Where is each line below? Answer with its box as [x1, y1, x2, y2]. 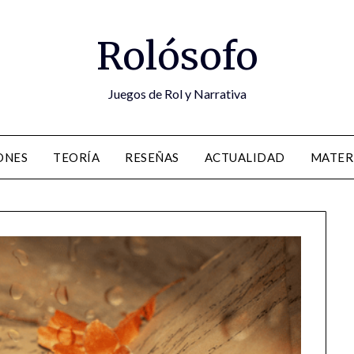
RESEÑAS [125, 150, 179, 164]
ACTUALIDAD [204, 150, 285, 164]
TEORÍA [53, 150, 100, 164]
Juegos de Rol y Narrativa [107, 86, 247, 101]
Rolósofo [96, 32, 258, 80]
